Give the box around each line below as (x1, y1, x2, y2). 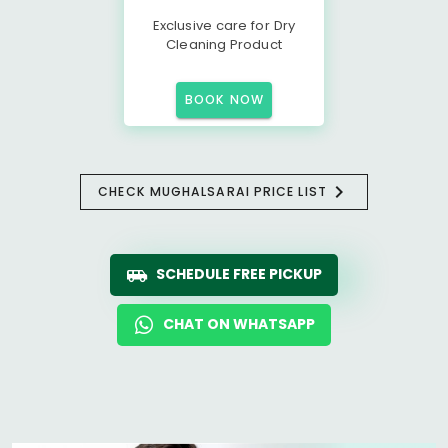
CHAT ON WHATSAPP (163, 314, 315, 334)
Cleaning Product (166, 35, 282, 54)
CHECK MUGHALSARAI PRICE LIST (98, 183, 327, 200)
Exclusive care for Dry (153, 16, 295, 35)
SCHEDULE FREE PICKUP (156, 264, 322, 284)
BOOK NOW (185, 91, 264, 108)
